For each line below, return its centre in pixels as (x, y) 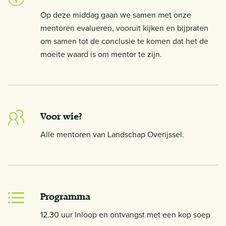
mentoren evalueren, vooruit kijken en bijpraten (124, 27)
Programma (65, 196)
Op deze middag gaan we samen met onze (116, 14)
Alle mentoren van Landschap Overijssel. (112, 134)
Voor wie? (61, 116)
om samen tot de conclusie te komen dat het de (124, 41)
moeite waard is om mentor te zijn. (101, 54)
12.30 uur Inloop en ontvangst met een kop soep (125, 214)
